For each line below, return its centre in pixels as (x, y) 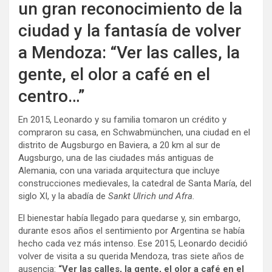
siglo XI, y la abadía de (63, 196)
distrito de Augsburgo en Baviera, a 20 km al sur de (119, 145)
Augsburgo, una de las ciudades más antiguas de (116, 158)
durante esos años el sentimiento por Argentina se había (131, 230)
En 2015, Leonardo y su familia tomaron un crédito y (122, 119)
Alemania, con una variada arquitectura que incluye (119, 170)
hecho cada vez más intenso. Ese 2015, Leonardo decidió (133, 243)
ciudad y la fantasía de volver (130, 30)
